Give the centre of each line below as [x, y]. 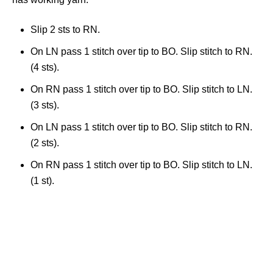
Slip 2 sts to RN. [65, 30]
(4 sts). [45, 67]
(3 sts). [45, 105]
